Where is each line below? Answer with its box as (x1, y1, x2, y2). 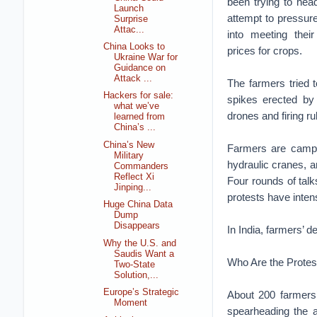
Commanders (114, 161, 169, 171)
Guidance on (114, 63, 166, 73)
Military (114, 150, 144, 161)
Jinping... (114, 182, 152, 192)
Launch (114, 3, 144, 13)
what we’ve (114, 101, 160, 112)
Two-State (114, 259, 156, 270)
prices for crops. (226, 45, 302, 57)
